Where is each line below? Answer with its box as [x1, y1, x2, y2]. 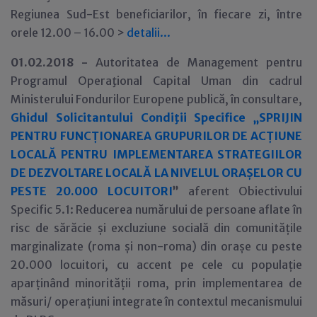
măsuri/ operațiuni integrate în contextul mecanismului [11, 294, 302, 309]
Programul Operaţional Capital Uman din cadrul [11, 74, 302, 88]
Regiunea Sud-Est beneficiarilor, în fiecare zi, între [11, 7, 302, 21]
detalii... [127, 25, 171, 40]
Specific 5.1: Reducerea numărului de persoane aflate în [11, 202, 302, 217]
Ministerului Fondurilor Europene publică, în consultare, [11, 92, 302, 106]
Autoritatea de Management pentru [88, 55, 302, 69]
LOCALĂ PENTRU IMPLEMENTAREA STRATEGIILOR [11, 147, 302, 161]
